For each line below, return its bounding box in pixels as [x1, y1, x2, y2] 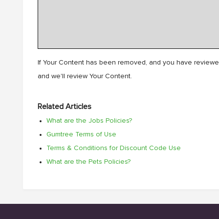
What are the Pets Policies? [46, 158, 131, 165]
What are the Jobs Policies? [46, 117, 132, 124]
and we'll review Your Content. [38, 73, 132, 80]
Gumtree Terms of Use [46, 131, 116, 138]
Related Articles [38, 103, 91, 110]
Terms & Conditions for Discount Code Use [46, 145, 181, 152]
